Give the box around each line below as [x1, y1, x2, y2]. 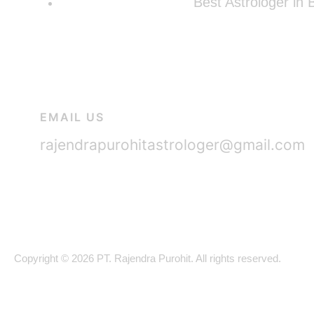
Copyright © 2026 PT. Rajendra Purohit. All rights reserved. [14, 252, 281, 264]
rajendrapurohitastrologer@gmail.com [40, 136, 305, 154]
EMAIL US [40, 110, 104, 125]
